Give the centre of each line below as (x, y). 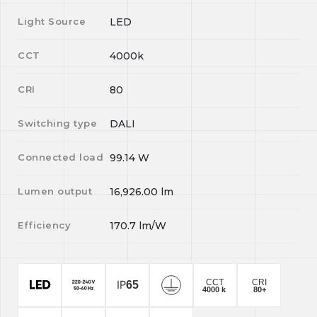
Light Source (52, 21)
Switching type (58, 123)
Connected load (61, 157)
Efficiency (45, 225)
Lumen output (55, 191)
